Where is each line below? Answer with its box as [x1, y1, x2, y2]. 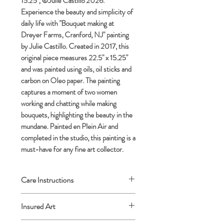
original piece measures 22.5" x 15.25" [21, 52, 128, 63]
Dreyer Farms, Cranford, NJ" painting [21, 29, 129, 40]
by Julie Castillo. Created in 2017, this [21, 40, 129, 52]
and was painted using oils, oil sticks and [21, 63, 131, 75]
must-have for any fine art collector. [21, 143, 125, 155]
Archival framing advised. [21, 193, 97, 205]
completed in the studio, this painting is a [21, 132, 135, 143]
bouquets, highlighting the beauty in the [21, 109, 132, 120]
